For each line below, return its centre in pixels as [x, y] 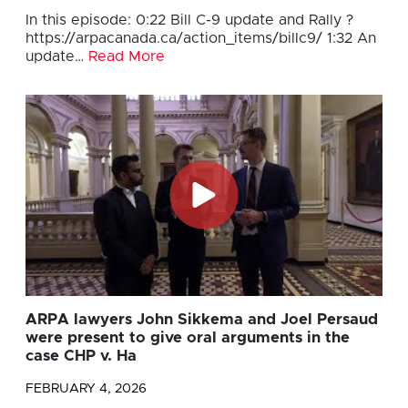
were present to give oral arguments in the [188, 337]
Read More [127, 57]
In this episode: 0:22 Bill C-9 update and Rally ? [189, 20]
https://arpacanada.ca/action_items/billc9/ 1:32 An [201, 39]
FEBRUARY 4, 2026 [86, 388]
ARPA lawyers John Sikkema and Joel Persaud [202, 319]
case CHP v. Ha [81, 356]
